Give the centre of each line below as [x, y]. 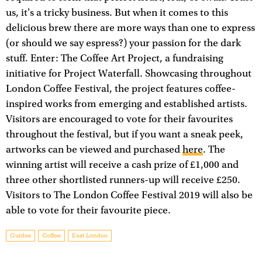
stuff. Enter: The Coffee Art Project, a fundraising [115, 59]
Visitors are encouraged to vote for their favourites [119, 120]
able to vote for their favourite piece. [88, 211]
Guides [20, 236]
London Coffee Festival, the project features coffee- [121, 89]
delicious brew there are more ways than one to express [130, 28]
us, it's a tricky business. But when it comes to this [117, 13]
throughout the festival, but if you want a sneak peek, [125, 135]
